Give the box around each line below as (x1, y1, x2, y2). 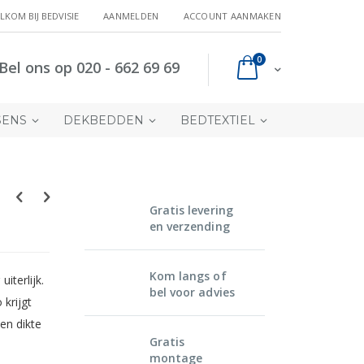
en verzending (149, 218, 230, 234)
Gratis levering (149, 201, 233, 218)
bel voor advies (149, 284, 235, 300)
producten (261, 53, 305, 65)
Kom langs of (149, 267, 227, 284)
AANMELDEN (103, 10, 159, 22)
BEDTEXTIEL (180, 112, 255, 128)
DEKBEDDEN (63, 112, 144, 128)
